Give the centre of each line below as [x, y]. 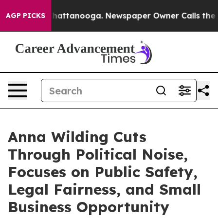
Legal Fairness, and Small [104, 189]
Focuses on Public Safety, [103, 172]
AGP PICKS [26, 16]
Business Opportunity [89, 207]
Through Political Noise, [98, 154]
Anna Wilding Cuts [77, 137]
